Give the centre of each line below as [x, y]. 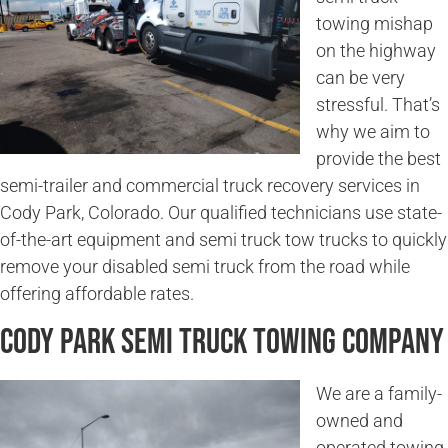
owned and [359, 420]
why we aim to [373, 132]
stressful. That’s [378, 105]
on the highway [376, 51]
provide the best [378, 159]
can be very [360, 78]
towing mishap [374, 24]
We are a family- [379, 393]
